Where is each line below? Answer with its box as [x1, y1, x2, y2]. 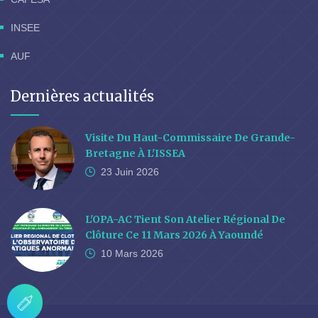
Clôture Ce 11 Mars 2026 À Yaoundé [85, 229, 263, 242]
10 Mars [101, 248, 138, 260]
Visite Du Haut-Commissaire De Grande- [85, 131, 295, 145]
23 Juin [101, 166, 133, 178]
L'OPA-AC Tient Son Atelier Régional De [85, 213, 285, 226]
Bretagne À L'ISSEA [85, 147, 185, 160]
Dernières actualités [11, 87, 154, 106]
